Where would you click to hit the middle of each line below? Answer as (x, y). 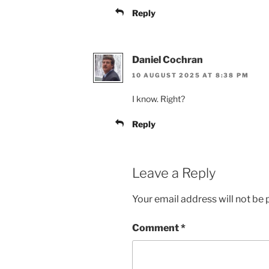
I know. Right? (159, 99)
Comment (156, 228)
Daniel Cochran (168, 59)
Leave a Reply (174, 173)
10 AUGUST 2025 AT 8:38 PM (191, 75)
